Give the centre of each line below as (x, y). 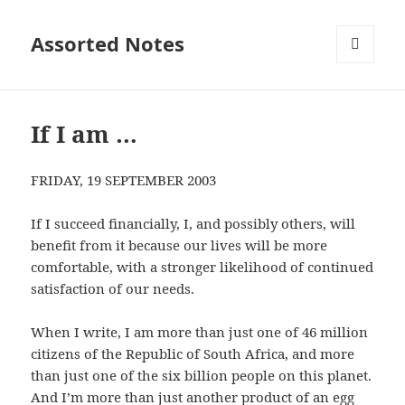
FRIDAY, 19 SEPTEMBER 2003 (124, 180)
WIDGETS (362, 101)
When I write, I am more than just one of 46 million (200, 332)
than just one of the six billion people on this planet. (202, 376)
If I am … (85, 134)
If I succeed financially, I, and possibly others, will (193, 224)
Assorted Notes (108, 44)
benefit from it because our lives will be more (179, 245)
